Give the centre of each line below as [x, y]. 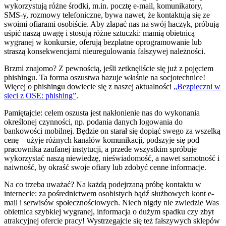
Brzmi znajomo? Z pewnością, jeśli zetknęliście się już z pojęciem [109, 69]
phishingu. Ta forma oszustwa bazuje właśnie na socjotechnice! [105, 78]
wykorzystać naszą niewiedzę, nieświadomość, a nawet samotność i [112, 158]
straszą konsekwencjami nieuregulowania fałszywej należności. [105, 51]
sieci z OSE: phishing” [40, 96]
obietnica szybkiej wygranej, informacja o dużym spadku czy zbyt [109, 212]
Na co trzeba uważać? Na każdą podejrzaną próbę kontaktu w [103, 185]
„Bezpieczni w [197, 87]
